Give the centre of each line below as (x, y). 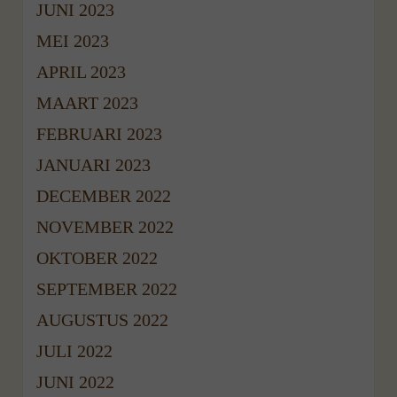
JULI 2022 (75, 350)
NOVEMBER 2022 (105, 226)
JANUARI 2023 (94, 164)
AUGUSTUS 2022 (103, 319)
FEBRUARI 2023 (100, 133)
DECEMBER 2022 (104, 195)
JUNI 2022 (76, 381)
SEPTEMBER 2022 (107, 288)
